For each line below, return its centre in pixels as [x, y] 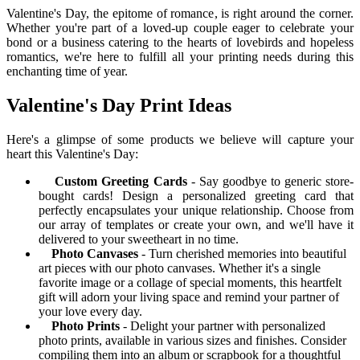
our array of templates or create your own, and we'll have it [196, 224]
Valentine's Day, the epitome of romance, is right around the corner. [180, 13]
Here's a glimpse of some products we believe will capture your [180, 139]
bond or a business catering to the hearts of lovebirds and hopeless [180, 42]
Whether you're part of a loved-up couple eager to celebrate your [180, 27]
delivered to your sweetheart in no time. [139, 239]
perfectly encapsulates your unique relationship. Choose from [196, 210]
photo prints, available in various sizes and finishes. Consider [192, 340]
